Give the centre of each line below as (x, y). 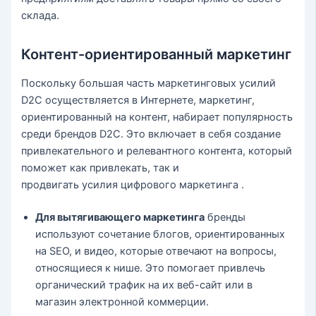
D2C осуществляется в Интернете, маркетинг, (138, 100)
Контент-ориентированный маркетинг (157, 54)
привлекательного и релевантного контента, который (157, 151)
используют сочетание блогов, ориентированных (160, 234)
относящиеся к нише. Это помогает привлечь (151, 268)
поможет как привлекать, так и (101, 168)
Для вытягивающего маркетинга (120, 217)
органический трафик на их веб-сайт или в (144, 285)
